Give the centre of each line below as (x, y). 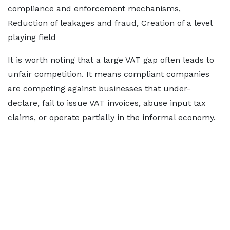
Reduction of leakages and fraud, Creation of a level (110, 23)
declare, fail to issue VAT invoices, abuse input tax (107, 103)
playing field (32, 37)
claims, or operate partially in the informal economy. (112, 117)
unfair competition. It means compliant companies (109, 74)
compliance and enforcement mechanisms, (94, 8)
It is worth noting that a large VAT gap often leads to (111, 60)
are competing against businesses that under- (99, 89)
